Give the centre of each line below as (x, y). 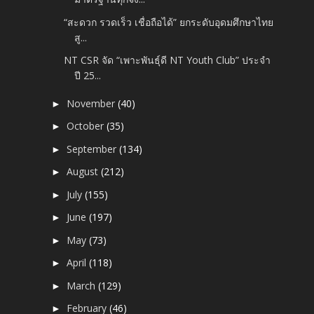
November (93, 103)
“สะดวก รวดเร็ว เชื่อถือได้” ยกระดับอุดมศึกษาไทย (169, 22)
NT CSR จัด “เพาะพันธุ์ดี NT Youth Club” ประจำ (168, 60)
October (87, 126)
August (84, 172)
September (93, 149)
